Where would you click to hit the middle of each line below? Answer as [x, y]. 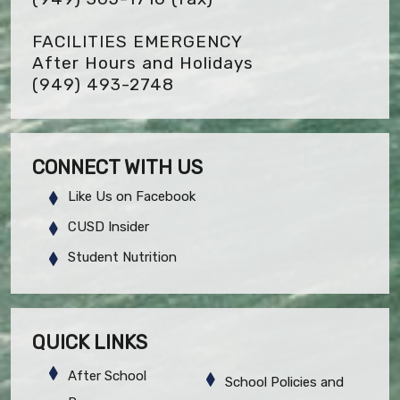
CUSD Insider [108, 226]
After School [107, 375]
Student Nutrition [122, 257]
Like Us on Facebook [132, 196]
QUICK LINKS [90, 342]
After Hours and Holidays [143, 62]
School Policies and [284, 382]
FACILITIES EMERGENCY [137, 41]
